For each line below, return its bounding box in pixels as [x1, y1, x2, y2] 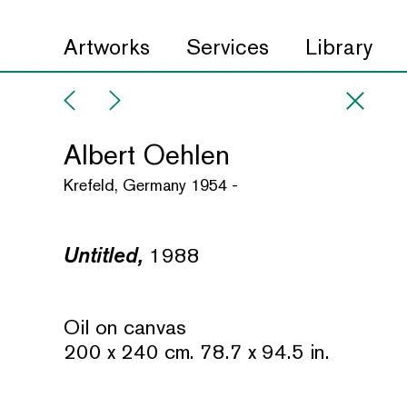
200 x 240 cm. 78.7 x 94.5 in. [64, 339, 330, 363]
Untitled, [64, 243, 144, 267]
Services [186, 34, 269, 60]
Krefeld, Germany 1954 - [64, 175, 238, 194]
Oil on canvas [64, 314, 186, 339]
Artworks [64, 34, 150, 60]
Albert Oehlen [64, 138, 230, 171]
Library [305, 34, 372, 60]
